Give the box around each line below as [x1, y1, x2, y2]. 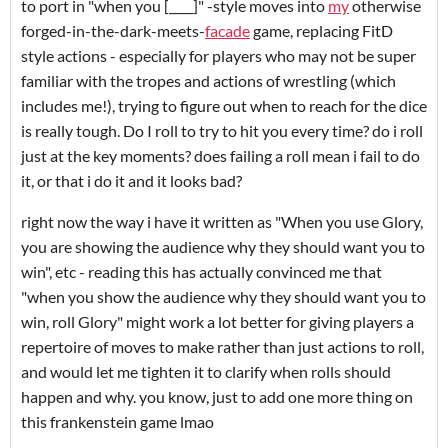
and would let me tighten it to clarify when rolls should [21, 361, 391, 381]
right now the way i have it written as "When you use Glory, [21, 211, 423, 231]
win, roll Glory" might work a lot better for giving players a [21, 311, 414, 331]
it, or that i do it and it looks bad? [21, 170, 245, 190]
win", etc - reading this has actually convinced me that [21, 261, 382, 281]
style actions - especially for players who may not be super [21, 45, 416, 65]
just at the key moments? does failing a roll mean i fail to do [21, 145, 420, 165]
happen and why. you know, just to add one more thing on [21, 386, 413, 406]
